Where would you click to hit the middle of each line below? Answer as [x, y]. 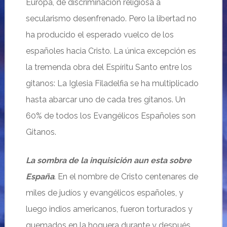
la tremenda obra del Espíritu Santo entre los [109, 67]
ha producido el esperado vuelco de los [100, 35]
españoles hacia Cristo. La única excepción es [111, 51]
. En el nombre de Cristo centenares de [126, 177]
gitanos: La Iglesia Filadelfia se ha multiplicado [112, 83]
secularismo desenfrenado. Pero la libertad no [111, 18]
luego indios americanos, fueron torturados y [109, 209]
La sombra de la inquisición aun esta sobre [108, 160]
